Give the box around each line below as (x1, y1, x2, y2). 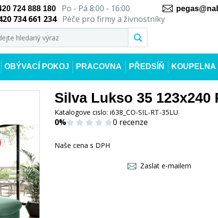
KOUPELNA (171, 62, 216, 71)
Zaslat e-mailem (140, 161, 192, 170)
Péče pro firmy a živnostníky (60, 14, 165, 24)
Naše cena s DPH (54, 141, 110, 150)
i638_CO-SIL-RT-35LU (110, 108, 178, 117)
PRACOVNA (76, 62, 122, 71)
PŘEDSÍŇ (128, 62, 164, 71)
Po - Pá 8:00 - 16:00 (55, 3, 130, 14)
